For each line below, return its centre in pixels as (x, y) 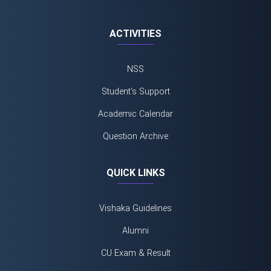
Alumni (135, 230)
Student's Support (135, 91)
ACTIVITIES (135, 33)
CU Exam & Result (135, 253)
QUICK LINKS (135, 172)
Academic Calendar (135, 114)
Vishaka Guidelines (135, 208)
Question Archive (135, 136)
